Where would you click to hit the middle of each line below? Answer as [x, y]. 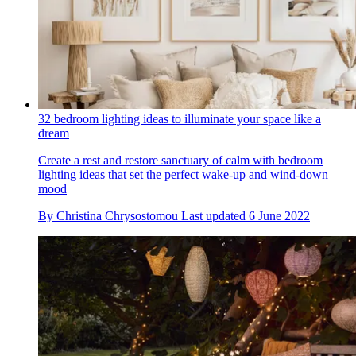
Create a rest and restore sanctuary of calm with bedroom [180, 161]
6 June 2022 [279, 216]
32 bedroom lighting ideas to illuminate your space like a [180, 119]
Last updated [215, 216]
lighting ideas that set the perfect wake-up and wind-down [183, 175]
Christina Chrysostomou [117, 216]
